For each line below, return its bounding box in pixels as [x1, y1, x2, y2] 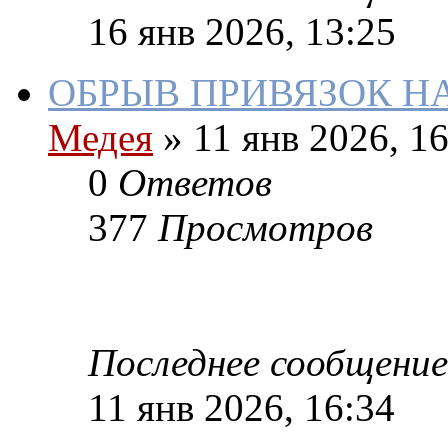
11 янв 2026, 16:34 [88, 386, 395, 430]
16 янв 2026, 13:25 [88, 10, 396, 54]
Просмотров [158, 206, 373, 250]
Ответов [118, 161, 272, 205]
